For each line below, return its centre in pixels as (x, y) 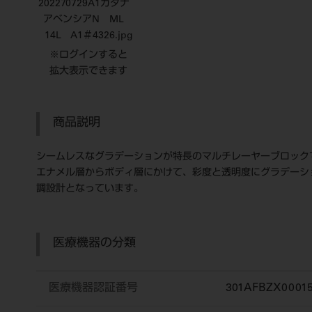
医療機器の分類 (94, 244)
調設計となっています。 (90, 189)
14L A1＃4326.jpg (88, 36)
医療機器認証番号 (93, 288)
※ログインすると (88, 56)
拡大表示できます (88, 72)
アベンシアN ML (88, 20)
